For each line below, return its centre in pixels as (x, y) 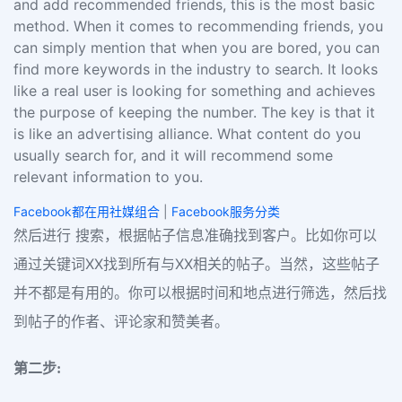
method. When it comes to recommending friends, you (198, 26)
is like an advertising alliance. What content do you (187, 134)
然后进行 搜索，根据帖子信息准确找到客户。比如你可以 (195, 235)
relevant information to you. (108, 177)
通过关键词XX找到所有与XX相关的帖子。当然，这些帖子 (197, 264)
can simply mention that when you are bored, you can (197, 48)
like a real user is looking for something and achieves (194, 91)
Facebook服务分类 (226, 211)
